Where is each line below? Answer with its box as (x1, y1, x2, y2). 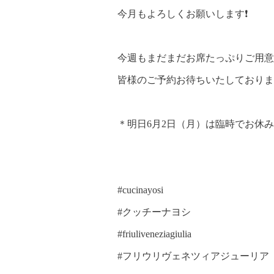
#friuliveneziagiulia (117, 229, 191, 240)
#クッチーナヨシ (117, 207, 191, 218)
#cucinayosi (117, 185, 163, 196)
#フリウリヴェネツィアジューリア (117, 251, 269, 262)
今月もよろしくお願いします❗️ (117, 9, 248, 20)
